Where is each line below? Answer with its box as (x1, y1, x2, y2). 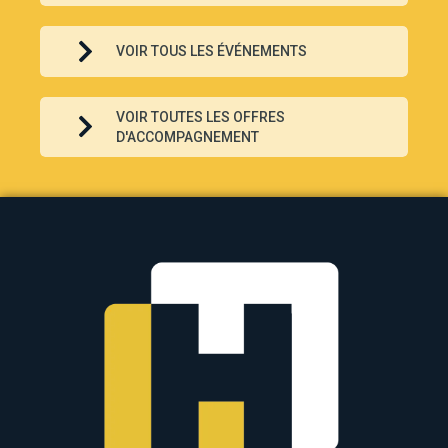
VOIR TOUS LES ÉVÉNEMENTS (116, 43, 307, 60)
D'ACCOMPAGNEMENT (116, 128, 259, 145)
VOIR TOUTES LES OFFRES (116, 108, 285, 125)
